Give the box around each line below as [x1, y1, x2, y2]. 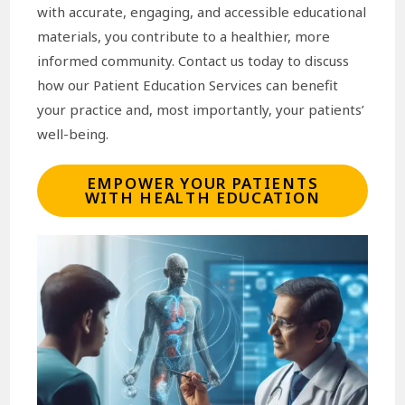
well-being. [37, 124, 109, 143]
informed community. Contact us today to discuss [37, 51, 350, 70]
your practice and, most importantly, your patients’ [37, 99, 365, 118]
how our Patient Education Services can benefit [37, 75, 339, 94]
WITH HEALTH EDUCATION [84, 187, 321, 209]
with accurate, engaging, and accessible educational [37, 2, 367, 21]
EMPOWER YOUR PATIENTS [86, 173, 319, 194]
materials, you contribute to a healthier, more [37, 26, 331, 45]
